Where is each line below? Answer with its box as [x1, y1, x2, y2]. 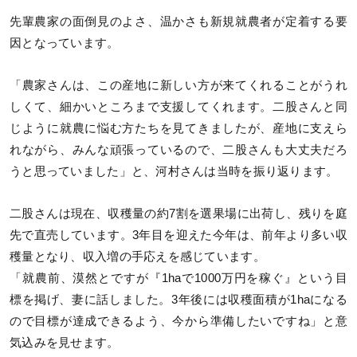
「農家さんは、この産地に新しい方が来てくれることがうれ [10, 78, 347, 92]
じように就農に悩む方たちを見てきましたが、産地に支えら [10, 121, 347, 135]
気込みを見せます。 [10, 335, 120, 349]
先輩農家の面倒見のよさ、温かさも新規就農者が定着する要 [10, 14, 347, 28]
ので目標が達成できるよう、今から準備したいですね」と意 [10, 314, 347, 328]
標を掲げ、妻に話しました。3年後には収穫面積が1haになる [10, 292, 347, 306]
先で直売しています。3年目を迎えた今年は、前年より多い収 [10, 228, 347, 241]
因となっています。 [10, 36, 120, 49]
